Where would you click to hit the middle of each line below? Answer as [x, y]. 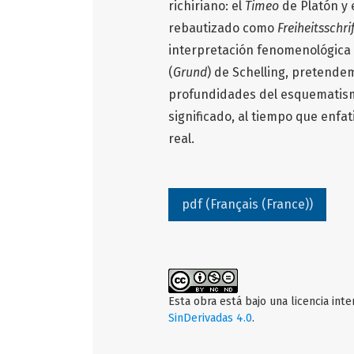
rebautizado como [223, 28]
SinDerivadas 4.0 [210, 318]
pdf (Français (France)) [247, 204]
